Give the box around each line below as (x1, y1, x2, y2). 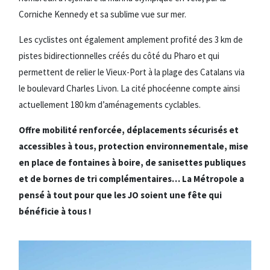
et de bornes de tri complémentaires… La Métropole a (19, 172, 244, 184)
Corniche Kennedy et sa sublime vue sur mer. (19, 8, 186, 20)
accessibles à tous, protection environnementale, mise (19, 140, 248, 152)
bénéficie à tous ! (19, 205, 91, 217)
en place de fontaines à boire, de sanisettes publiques (19, 156, 246, 168)
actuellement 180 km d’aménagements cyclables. (19, 98, 201, 110)
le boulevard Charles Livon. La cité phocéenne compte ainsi (19, 82, 240, 94)
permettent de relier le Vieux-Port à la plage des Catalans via (19, 66, 245, 78)
